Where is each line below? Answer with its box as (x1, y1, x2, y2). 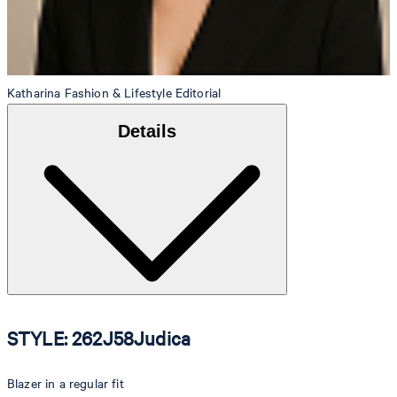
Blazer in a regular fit (7, 375, 124, 393)
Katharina (7, 84, 61, 102)
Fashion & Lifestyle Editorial (64, 84, 222, 102)
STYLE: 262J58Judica (7, 324, 191, 351)
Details (118, 121, 176, 141)
